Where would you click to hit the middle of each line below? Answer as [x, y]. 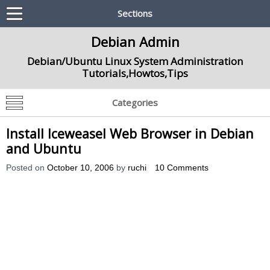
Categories [135, 102]
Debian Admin [135, 42]
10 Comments [182, 168]
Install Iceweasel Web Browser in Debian [130, 133]
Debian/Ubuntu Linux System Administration [135, 61]
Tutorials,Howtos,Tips [135, 73]
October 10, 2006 [80, 168]
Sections [135, 13]
